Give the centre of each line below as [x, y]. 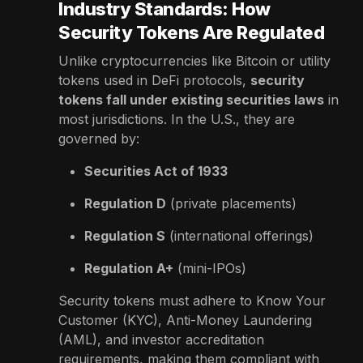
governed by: [99, 138]
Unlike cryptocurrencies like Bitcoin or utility [194, 60]
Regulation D [125, 203]
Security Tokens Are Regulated [192, 32]
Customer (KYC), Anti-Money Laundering [185, 320]
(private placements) [233, 203]
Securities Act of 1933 [156, 171]
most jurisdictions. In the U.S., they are [177, 119]
